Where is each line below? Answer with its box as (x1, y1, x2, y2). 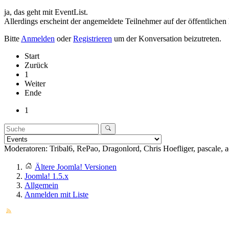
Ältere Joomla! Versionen (35, 163, 117, 172)
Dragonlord (102, 144, 140, 153)
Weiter (25, 79, 45, 88)
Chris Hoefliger (144, 144, 193, 153)
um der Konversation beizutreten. (112, 34, 221, 43)
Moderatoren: (4, 144, 50, 153)
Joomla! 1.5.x (25, 172, 68, 181)
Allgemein (25, 181, 58, 190)
